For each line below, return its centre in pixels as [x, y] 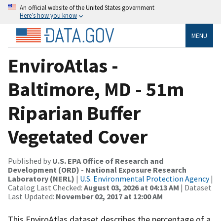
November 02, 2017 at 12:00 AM [109, 196]
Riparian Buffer [74, 113]
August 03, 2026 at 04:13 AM [131, 187]
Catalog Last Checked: [46, 187]
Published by [30, 161]
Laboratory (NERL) [41, 178]
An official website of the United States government [87, 7]
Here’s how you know [48, 15]
